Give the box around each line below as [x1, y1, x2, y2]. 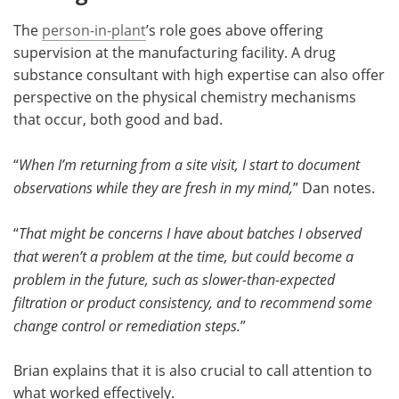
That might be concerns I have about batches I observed [19, 223, 362, 242]
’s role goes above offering [146, 20, 323, 40]
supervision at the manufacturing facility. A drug [13, 42, 336, 62]
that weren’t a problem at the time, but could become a [13, 246, 354, 265]
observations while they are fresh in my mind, [13, 177, 293, 197]
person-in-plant [42, 20, 146, 40]
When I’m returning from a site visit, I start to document [19, 154, 360, 174]
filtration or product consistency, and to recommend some [13, 292, 372, 312]
